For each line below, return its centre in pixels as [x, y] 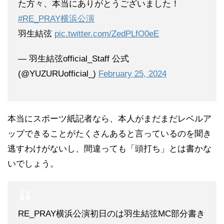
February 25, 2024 [132, 73]
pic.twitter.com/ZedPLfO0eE [107, 33]
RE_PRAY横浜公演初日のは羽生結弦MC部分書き [111, 213]
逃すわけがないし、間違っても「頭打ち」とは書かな [109, 148]
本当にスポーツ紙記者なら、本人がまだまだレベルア [109, 118]
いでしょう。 [33, 163]
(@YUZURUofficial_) [58, 73]
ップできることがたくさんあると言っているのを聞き [109, 133]
